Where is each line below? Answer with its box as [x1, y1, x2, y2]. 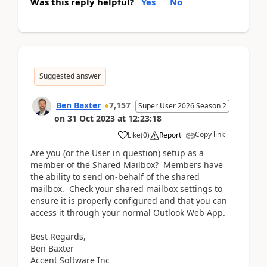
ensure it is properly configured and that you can [30, 194, 227, 206]
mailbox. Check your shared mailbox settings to [30, 182, 222, 194]
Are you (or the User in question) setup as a [30, 147, 204, 159]
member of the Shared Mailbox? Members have [30, 159, 223, 170]
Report [159, 129, 181, 140]
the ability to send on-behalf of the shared [30, 170, 200, 182]
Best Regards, [30, 230, 86, 242]
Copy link [195, 129, 225, 139]
